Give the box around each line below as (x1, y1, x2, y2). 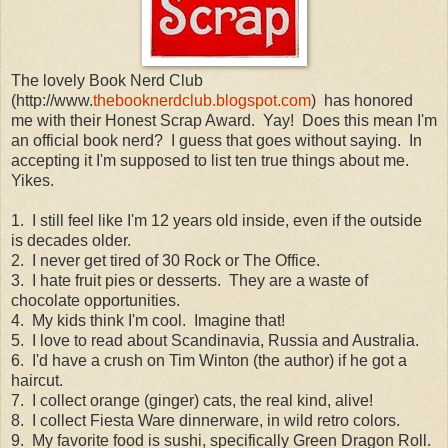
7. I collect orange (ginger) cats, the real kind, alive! (11, 391, 373, 409)
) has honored (311, 91, 413, 109)
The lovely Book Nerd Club (11, 71, 203, 89)
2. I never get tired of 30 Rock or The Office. (11, 251, 320, 269)
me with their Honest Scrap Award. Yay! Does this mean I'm (11, 111, 437, 129)
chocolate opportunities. (11, 291, 180, 309)
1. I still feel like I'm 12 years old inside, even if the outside (11, 211, 422, 229)
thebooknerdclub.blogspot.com (93, 91, 311, 109)
